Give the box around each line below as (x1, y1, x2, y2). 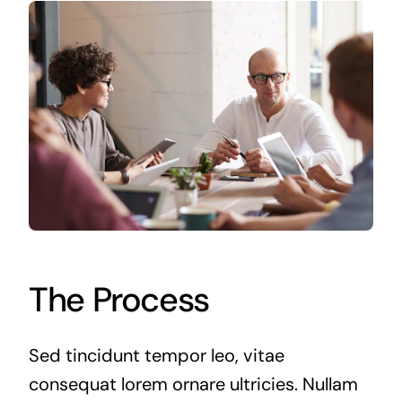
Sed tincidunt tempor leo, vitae (28, 343, 284, 367)
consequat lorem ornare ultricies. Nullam (28, 371, 358, 396)
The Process (28, 276, 209, 322)
